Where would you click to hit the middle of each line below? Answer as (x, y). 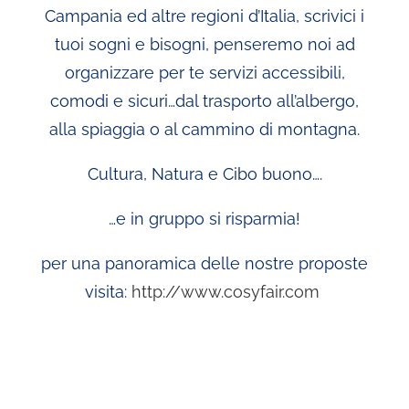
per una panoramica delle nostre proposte (204, 263)
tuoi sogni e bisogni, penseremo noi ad (204, 44)
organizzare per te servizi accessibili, (204, 73)
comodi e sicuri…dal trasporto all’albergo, (204, 101)
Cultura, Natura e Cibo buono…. (204, 174)
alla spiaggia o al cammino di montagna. (204, 129)
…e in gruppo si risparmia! (204, 219)
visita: (108, 292)
